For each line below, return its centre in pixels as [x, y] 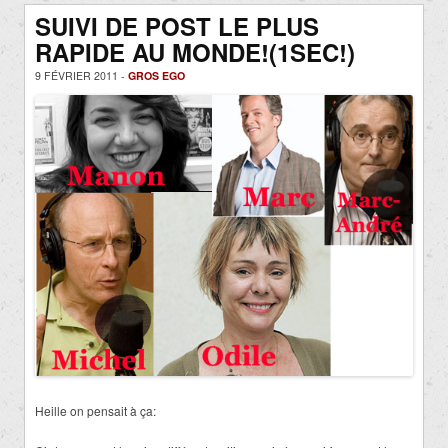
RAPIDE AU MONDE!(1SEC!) [195, 52]
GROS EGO [156, 76]
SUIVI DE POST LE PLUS [177, 26]
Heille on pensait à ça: [95, 410]
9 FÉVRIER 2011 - [81, 76]
